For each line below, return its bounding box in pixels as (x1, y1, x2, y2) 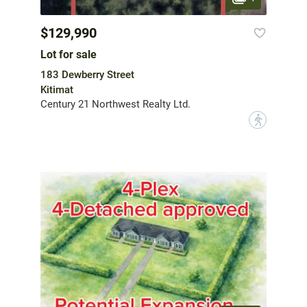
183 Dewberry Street (40, 69, 134, 82)
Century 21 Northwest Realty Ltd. (40, 98, 191, 111)
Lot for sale (40, 48, 97, 62)
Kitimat (40, 84, 73, 97)
